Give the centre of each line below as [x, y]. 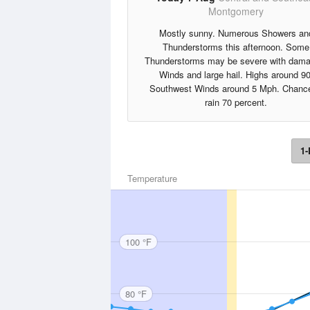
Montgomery [236, 11]
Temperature [152, 178]
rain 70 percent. [236, 102]
